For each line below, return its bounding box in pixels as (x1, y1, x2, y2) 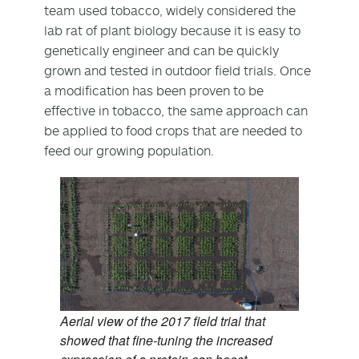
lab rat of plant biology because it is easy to (44, 22, 301, 38)
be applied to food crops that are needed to (44, 122, 302, 139)
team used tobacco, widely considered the (44, 2, 296, 18)
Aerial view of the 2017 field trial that (60, 311, 265, 330)
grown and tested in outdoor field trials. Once (44, 62, 311, 79)
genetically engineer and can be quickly (44, 42, 279, 58)
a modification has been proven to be (44, 82, 264, 99)
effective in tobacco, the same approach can (44, 102, 308, 119)
